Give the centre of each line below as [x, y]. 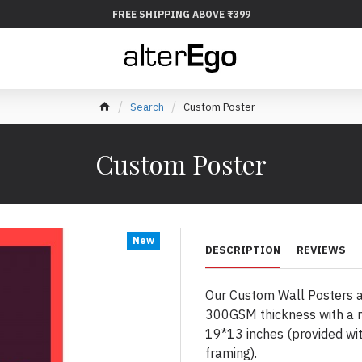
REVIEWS [321, 250]
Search [147, 107]
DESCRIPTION [243, 250]
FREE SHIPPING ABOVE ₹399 [181, 14]
